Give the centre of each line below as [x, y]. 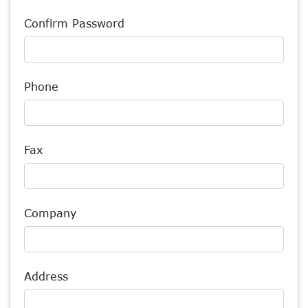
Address [46, 276]
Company [50, 213]
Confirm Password [74, 23]
